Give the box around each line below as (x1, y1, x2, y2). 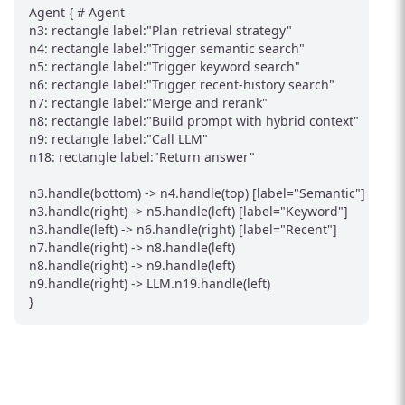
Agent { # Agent (29, 4, 125, 22)
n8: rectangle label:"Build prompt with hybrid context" (29, 112, 359, 130)
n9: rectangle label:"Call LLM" (29, 130, 208, 148)
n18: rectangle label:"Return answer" (29, 148, 255, 166)
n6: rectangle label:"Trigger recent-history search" (29, 76, 334, 94)
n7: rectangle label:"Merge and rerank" (29, 94, 268, 112)
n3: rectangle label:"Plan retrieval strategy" (29, 22, 292, 40)
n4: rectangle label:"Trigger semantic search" (29, 40, 305, 58)
